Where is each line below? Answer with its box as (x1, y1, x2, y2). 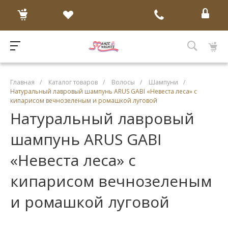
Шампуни (149, 78, 178, 87)
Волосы (111, 78, 135, 87)
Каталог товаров (48, 78, 98, 87)
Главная (10, 78, 35, 87)
